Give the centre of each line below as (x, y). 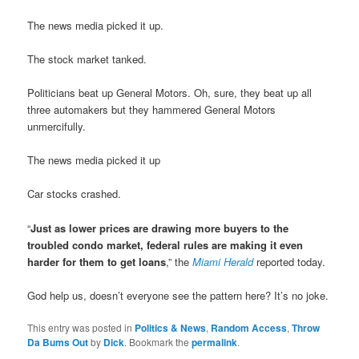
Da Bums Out (58, 342)
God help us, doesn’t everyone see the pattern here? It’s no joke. (178, 295)
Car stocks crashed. (75, 194)
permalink (215, 342)
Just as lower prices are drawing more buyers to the (160, 228)
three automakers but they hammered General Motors (152, 110)
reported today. (290, 261)
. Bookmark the (158, 341)
